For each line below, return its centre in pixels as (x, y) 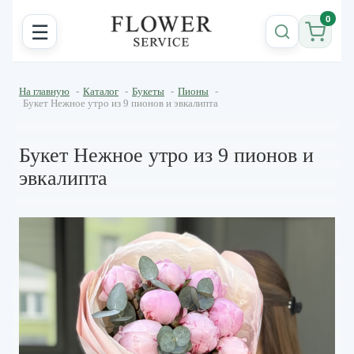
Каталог (101, 92)
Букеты (148, 92)
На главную (44, 92)
